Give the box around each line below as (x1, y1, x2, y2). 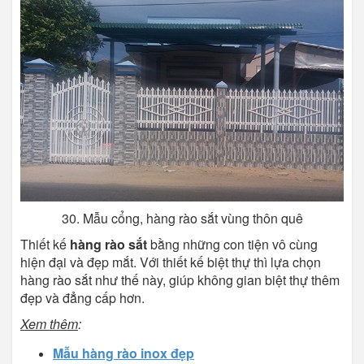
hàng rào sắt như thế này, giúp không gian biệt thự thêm (20, 271, 340, 290)
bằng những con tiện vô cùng (150, 235, 318, 254)
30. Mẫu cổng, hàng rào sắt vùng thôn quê (61, 209, 303, 228)
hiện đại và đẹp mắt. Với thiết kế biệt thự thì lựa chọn (20, 253, 321, 272)
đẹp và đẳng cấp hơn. (20, 288, 145, 308)
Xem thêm (20, 314, 78, 334)
